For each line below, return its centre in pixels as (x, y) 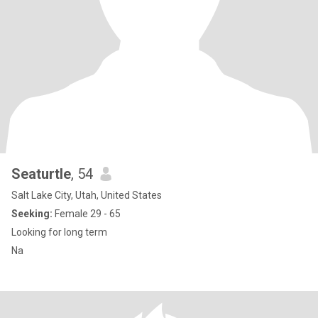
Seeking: (32, 214)
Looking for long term (59, 232)
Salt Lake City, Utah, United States (87, 195)
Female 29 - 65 (87, 214)
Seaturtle (41, 174)
